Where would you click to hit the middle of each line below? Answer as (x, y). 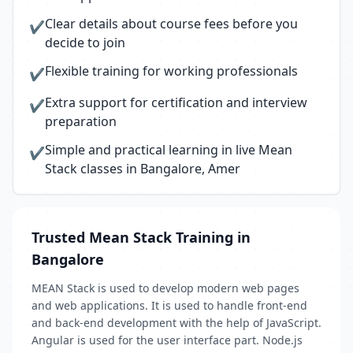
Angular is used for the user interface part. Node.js (167, 340)
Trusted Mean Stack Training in (141, 237)
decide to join (85, 43)
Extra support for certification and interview (176, 102)
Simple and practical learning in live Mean (169, 150)
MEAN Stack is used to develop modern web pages (165, 288)
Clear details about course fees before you (171, 24)
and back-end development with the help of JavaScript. (176, 323)
